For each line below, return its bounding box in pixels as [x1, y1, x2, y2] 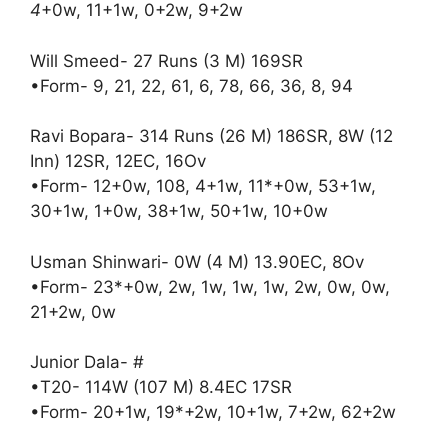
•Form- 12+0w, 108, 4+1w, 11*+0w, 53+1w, [30, 176, 376, 197]
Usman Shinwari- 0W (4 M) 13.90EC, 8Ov [30, 251, 364, 272]
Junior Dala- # [30, 352, 144, 373]
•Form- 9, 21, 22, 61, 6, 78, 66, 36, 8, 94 [30, 75, 353, 96]
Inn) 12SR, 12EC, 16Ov [30, 151, 206, 172]
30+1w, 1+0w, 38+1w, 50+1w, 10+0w [30, 201, 328, 222]
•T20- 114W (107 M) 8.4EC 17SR [30, 377, 292, 398]
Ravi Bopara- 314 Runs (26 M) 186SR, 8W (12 [30, 126, 393, 147]
